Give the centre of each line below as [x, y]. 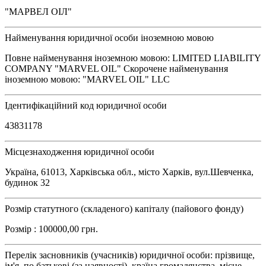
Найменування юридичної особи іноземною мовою [109, 37]
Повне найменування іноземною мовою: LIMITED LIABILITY [133, 58]
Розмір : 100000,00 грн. [51, 229]
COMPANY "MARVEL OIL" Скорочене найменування [116, 68]
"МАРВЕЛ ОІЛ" [38, 11]
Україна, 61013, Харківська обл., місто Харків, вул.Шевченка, [129, 172]
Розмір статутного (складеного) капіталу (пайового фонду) [124, 208]
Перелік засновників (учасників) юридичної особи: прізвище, [130, 255]
